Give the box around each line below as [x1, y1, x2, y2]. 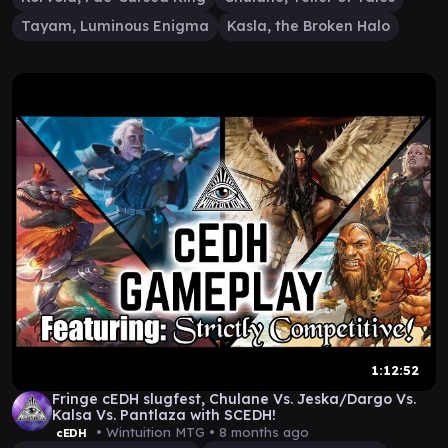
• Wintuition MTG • [91, 424, 219, 440]
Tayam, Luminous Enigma [21, 17, 209, 35]
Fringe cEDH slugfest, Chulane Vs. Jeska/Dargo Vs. [52, 390, 416, 408]
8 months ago [218, 424, 309, 440]
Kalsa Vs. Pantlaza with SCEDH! [52, 406, 276, 424]
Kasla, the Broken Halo [227, 17, 390, 35]
